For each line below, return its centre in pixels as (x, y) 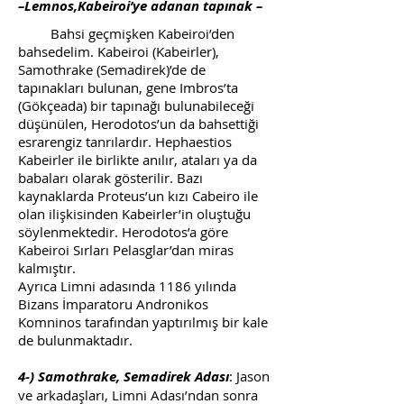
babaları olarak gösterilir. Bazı (110, 178)
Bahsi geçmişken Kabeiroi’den (126, 33)
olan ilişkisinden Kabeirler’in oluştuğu (134, 214)
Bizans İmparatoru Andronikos (113, 304)
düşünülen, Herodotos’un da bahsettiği (138, 124)
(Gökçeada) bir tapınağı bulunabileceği (136, 106)
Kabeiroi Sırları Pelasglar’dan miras (126, 250)
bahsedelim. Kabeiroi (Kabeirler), (119, 51)
